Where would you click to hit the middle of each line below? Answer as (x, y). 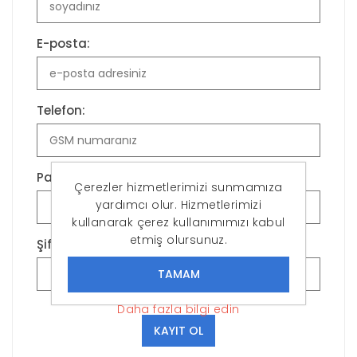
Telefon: (61, 111)
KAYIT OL (178, 331)
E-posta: (63, 44)
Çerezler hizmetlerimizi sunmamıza (178, 187)
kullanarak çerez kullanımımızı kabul (178, 222)
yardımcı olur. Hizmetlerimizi (178, 204)
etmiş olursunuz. (178, 239)
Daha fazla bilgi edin (178, 309)
